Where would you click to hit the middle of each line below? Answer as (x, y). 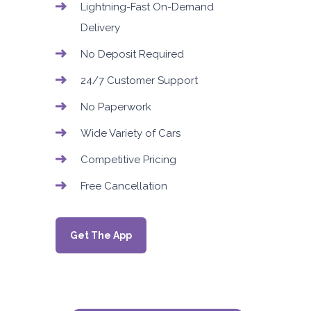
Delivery (100, 28)
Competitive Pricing (128, 160)
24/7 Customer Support (139, 81)
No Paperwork (116, 107)
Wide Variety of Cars (131, 134)
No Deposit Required (132, 54)
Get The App (101, 236)
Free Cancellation (124, 186)
